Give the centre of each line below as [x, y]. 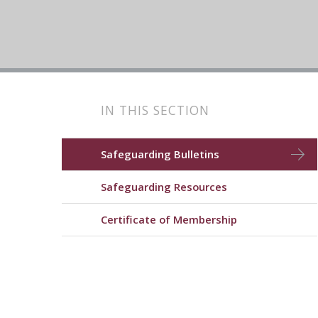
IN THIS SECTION [155, 110]
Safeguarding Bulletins [160, 154]
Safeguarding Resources [164, 187]
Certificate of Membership [169, 219]
